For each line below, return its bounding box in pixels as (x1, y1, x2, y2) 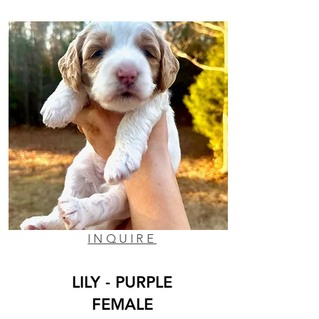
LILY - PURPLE (72, 272, 172, 292)
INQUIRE (88, 231, 157, 246)
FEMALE (91, 294, 153, 314)
